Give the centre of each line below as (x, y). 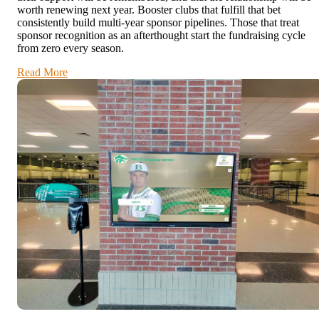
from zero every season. (70, 48)
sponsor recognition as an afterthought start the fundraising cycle (161, 36)
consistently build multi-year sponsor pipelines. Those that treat (158, 23)
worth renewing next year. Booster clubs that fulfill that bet (149, 10)
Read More (42, 73)
